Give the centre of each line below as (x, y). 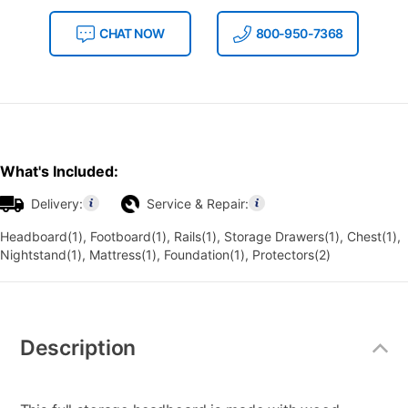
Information (51, 336)
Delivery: (57, 204)
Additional (47, 319)
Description (78, 347)
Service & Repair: (198, 204)
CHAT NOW (132, 34)
